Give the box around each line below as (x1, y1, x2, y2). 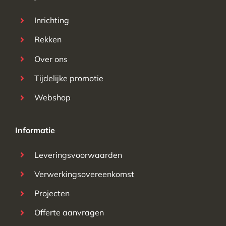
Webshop (34, 92, 71, 102)
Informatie (15, 125, 55, 135)
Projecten (34, 188, 70, 198)
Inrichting (34, 15, 70, 26)
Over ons (34, 53, 68, 64)
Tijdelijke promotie (34, 73, 104, 83)
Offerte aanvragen (34, 207, 104, 218)
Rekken (34, 34, 62, 45)
